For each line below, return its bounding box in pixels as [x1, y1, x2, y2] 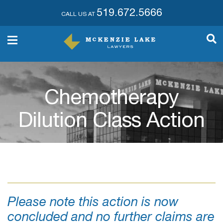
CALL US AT [61, 11, 97, 17]
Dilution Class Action [18, 112, 205, 133]
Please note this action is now [7, 197, 179, 210]
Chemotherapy [44, 89, 179, 110]
